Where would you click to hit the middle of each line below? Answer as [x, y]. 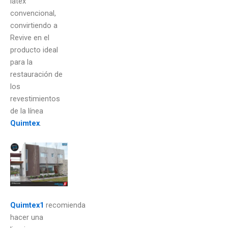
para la [21, 62]
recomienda [66, 205]
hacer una [27, 218]
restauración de [36, 75]
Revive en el [30, 38]
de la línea [27, 111]
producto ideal [34, 50]
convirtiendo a [34, 26]
